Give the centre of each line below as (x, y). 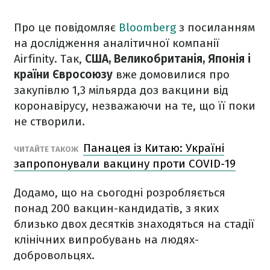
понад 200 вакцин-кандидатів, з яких (116, 208)
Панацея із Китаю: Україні (154, 148)
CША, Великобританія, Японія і (168, 59)
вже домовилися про (173, 74)
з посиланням (215, 27)
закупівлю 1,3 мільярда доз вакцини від (121, 90)
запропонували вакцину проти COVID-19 (125, 164)
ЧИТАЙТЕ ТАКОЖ (47, 149)
